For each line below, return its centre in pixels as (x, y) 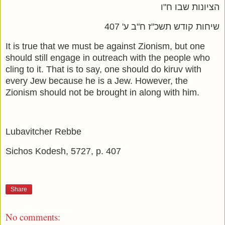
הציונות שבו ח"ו (190, 7)
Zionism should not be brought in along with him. (102, 93)
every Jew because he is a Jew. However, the (97, 81)
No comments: (33, 217)
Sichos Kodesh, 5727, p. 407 (63, 151)
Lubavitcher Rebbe (43, 131)
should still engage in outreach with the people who (108, 58)
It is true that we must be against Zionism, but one (105, 46)
